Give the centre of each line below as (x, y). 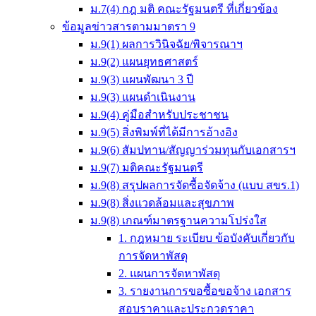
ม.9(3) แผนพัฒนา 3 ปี (142, 79)
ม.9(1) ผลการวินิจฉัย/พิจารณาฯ (166, 44)
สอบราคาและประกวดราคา (186, 309)
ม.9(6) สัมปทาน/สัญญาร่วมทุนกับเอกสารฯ (193, 150)
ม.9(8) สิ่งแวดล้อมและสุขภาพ (162, 203)
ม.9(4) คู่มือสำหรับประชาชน (159, 115)
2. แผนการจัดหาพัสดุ (169, 273)
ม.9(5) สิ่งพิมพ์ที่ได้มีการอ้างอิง (164, 132)
